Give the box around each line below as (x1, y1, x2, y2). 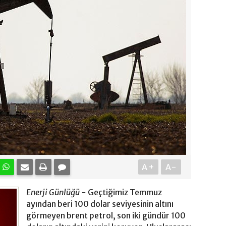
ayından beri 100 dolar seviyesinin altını (26, 199, 174, 209)
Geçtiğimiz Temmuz (86, 187, 162, 198)
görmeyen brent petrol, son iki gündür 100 (26, 210, 186, 221)
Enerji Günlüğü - (26, 187, 86, 198)
